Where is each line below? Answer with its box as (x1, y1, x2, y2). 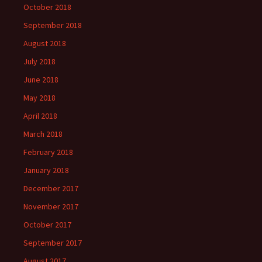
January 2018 (23, 165, 69, 175)
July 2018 (23, 56, 56, 67)
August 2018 (23, 38, 66, 49)
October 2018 (23, 2, 71, 12)
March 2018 (23, 129, 63, 139)
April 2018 (23, 111, 57, 121)
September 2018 (23, 20, 82, 30)
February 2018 (23, 147, 73, 157)
